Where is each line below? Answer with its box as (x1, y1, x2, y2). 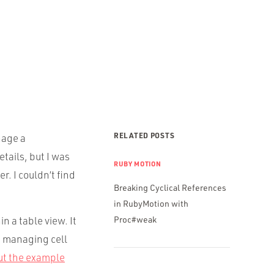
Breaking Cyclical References (114, 182, 226, 193)
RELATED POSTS (114, 130, 175, 140)
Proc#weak (114, 214, 157, 224)
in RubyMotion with (114, 198, 188, 209)
